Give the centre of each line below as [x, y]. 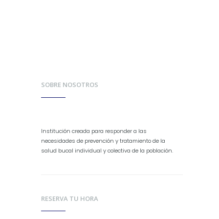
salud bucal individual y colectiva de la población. [107, 150]
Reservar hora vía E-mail [123, 22]
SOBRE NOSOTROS [70, 85]
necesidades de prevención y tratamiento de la [103, 141]
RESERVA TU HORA [70, 198]
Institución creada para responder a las [94, 131]
